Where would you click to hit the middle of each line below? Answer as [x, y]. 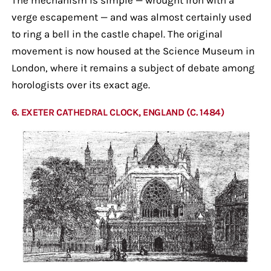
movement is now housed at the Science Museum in [133, 51]
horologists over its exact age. [80, 84]
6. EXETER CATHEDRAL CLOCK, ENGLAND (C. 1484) [118, 112]
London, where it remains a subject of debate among [133, 67]
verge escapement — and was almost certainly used [131, 17]
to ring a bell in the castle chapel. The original [117, 34]
